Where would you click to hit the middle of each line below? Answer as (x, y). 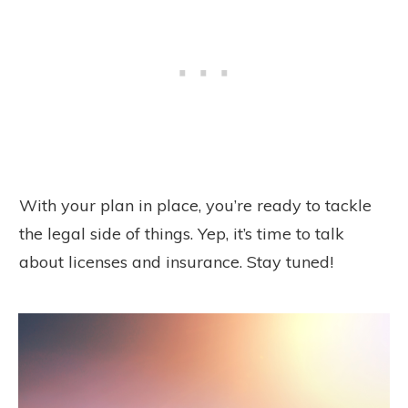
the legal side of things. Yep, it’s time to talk (182, 234)
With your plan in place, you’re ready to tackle (195, 206)
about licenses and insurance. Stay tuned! (176, 262)
